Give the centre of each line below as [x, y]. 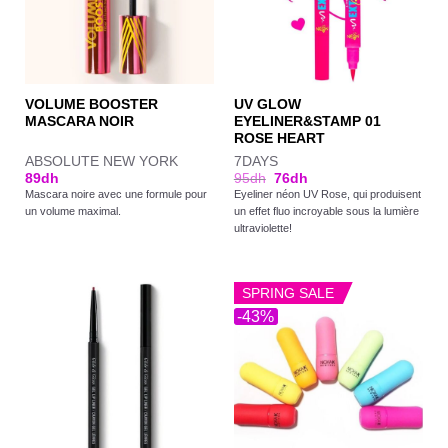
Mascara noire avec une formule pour [115, 193]
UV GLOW [267, 105]
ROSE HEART [279, 139]
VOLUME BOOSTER [91, 105]
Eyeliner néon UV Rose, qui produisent [327, 193]
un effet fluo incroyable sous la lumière [326, 210]
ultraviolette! [262, 227]
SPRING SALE [288, 292]
